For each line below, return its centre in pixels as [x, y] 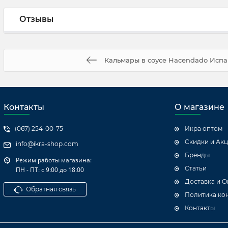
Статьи [196, 168]
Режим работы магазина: [54, 160]
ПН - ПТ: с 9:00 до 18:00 [50, 170]
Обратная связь [51, 189]
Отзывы [36, 19]
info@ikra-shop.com [47, 144]
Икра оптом [204, 129]
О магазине [199, 107]
